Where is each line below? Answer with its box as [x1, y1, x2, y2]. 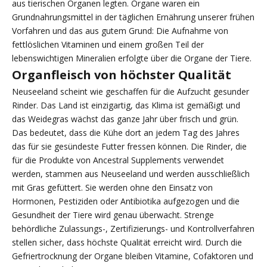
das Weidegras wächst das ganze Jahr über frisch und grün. [12, 113, 238, 125]
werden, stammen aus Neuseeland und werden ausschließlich [12, 167, 250, 179]
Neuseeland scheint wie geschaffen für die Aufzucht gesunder [12, 85, 249, 97]
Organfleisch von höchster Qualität [12, 66, 231, 83]
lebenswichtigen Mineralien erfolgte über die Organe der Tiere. [12, 52, 252, 64]
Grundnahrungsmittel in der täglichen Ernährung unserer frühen [12, 11, 254, 23]
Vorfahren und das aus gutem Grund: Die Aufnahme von [12, 24, 228, 36]
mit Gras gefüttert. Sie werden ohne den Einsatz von [12, 181, 213, 193]
